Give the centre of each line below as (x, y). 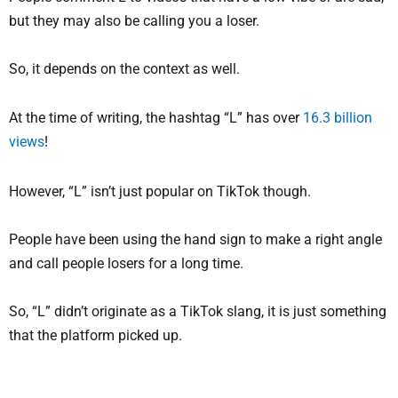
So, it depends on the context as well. (124, 68)
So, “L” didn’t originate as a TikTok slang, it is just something (198, 312)
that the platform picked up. (96, 336)
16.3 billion (338, 118)
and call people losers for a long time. (126, 264)
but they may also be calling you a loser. (134, 20)
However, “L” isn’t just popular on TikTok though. (160, 192)
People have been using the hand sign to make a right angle (195, 240)
